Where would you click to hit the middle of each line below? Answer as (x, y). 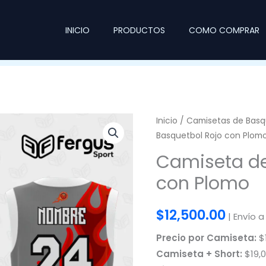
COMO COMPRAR (224, 30)
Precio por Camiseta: (206, 238)
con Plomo (202, 183)
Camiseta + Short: (199, 254)
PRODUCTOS (139, 30)
